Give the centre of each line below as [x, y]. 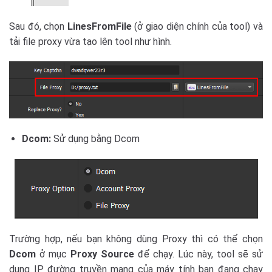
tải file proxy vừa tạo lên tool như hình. [90, 41]
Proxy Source [102, 254]
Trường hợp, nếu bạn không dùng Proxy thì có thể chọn [136, 239]
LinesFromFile [101, 26]
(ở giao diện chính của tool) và [199, 26]
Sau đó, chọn [38, 26]
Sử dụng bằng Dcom [97, 139]
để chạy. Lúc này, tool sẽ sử [199, 254]
